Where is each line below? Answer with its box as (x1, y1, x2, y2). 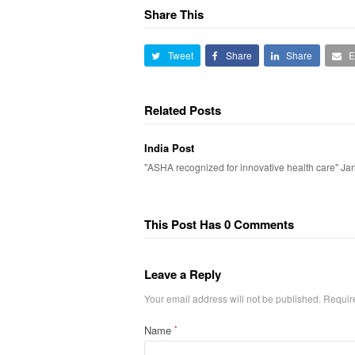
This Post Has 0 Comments (144, 215, 294, 233)
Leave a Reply (144, 265, 221, 284)
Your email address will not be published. (144, 292, 321, 306)
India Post (144, 139, 194, 155)
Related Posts (144, 101, 221, 119)
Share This (144, 5, 204, 23)
